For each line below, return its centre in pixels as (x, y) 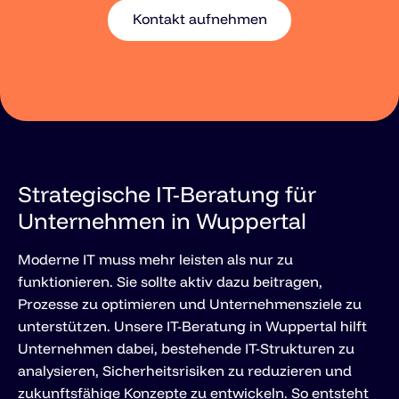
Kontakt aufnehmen (199, 18)
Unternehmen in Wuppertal (162, 220)
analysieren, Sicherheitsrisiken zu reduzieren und (185, 370)
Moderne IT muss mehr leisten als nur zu (155, 259)
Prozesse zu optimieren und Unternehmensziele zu (190, 303)
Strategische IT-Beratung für (167, 193)
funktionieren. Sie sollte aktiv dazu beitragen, (170, 281)
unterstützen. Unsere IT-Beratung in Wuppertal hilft (192, 326)
